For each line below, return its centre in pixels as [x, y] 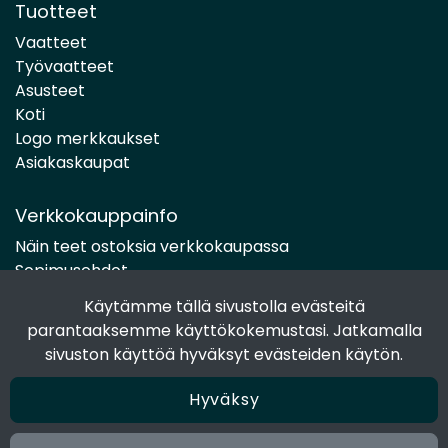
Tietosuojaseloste [83, 343]
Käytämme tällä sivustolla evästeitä [224, 306]
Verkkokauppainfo [96, 216]
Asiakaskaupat [72, 163]
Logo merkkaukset [87, 139]
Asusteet [50, 91]
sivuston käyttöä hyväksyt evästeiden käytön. [224, 354]
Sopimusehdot [71, 271]
